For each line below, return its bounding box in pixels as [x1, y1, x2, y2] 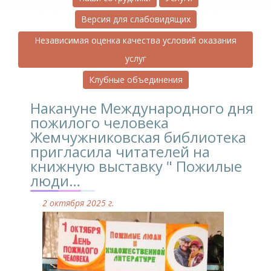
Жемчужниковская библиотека [30, 126, 246, 147]
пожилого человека [30, 112, 169, 132]
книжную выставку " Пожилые [30, 155, 242, 176]
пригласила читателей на [30, 141, 210, 162]
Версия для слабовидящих [80, 13, 191, 25]
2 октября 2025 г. [42, 197, 114, 209]
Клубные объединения [88, 73, 183, 85]
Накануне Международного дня [30, 97, 253, 118]
